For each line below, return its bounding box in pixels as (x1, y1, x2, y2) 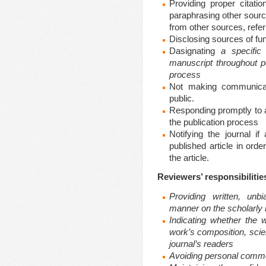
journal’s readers (169, 239, 233, 249)
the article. (169, 152, 209, 163)
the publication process (169, 116, 258, 127)
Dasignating (169, 45, 221, 56)
